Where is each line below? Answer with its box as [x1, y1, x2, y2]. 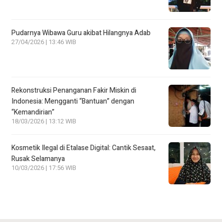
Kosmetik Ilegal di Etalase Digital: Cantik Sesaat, [11, 143, 156, 153]
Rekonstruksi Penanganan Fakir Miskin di [11, 85, 136, 96]
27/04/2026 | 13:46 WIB [11, 38, 76, 47]
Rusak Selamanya [11, 154, 65, 164]
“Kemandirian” [11, 107, 55, 117]
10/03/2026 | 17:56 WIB [11, 164, 76, 172]
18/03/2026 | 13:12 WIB [11, 117, 76, 126]
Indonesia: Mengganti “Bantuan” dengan [11, 96, 134, 107]
